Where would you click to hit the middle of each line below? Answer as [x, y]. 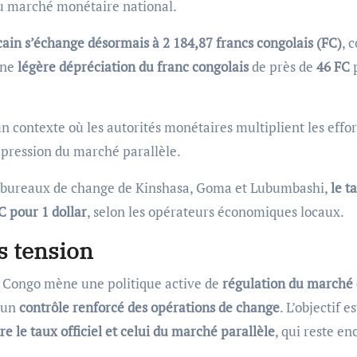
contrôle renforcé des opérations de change [149, 307]
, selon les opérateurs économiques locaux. [216, 211]
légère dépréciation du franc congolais [133, 66]
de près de [282, 66]
